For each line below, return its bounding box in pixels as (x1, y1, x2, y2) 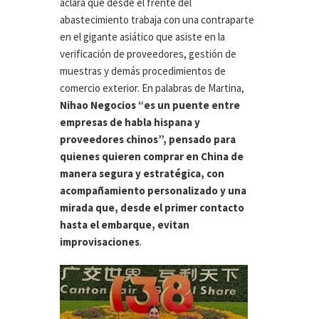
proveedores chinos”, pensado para (60, 132, 236, 147)
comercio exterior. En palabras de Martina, (60, 81, 244, 95)
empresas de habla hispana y (60, 115, 200, 130)
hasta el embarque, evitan (60, 218, 189, 232)
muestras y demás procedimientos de (60, 64, 226, 78)
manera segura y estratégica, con (60, 167, 224, 181)
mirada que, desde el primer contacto (60, 201, 244, 215)
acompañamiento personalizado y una (60, 184, 246, 198)
